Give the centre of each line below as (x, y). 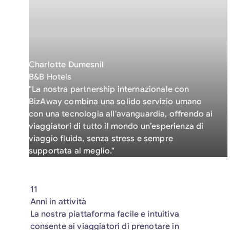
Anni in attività (58, 202)
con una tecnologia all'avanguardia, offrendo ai (121, 114)
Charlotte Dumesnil (66, 65)
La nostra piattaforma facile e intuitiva (104, 214)
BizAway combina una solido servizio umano (116, 102)
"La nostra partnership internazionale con (109, 89)
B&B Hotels (50, 77)
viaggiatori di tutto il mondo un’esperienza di (116, 126)
